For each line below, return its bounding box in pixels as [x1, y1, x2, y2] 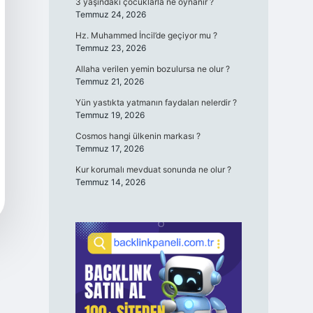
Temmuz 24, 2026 [75, 9, 146, 20]
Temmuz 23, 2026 [75, 43, 146, 53]
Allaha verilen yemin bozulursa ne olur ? [75, 64, 230, 74]
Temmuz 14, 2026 [75, 177, 145, 187]
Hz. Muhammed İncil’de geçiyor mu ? [75, 30, 217, 41]
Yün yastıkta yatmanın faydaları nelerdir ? [75, 97, 237, 108]
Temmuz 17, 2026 [75, 143, 144, 154]
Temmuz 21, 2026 [75, 76, 144, 87]
